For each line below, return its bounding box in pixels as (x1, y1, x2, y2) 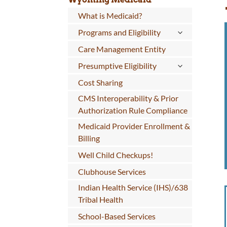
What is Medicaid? (78, 11, 142, 21)
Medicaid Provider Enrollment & (78, 121, 190, 131)
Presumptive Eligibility (78, 60, 157, 70)
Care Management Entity (78, 44, 166, 54)
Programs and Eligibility (78, 27, 161, 37)
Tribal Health (78, 194, 123, 204)
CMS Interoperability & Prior (78, 93, 178, 103)
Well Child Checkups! (78, 149, 153, 160)
